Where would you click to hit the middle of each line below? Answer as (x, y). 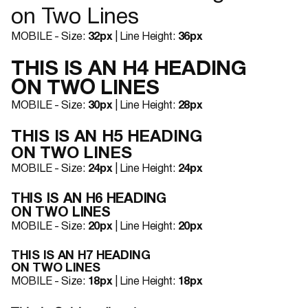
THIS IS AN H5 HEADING (107, 137)
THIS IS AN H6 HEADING (89, 199)
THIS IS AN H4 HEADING (129, 70)
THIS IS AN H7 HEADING (81, 256)
